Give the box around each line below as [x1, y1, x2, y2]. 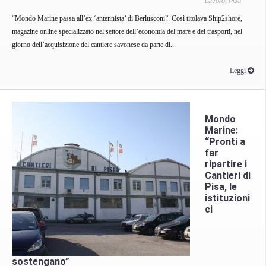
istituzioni [205, 192, 250, 204]
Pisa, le [205, 180, 237, 192]
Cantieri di [205, 169, 251, 181]
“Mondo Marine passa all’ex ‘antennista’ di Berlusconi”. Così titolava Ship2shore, [12, 14, 242, 23]
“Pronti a [205, 135, 245, 147]
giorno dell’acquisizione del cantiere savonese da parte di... [12, 40, 176, 49]
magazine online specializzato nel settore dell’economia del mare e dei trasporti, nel [12, 27, 242, 36]
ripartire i [205, 158, 247, 170]
